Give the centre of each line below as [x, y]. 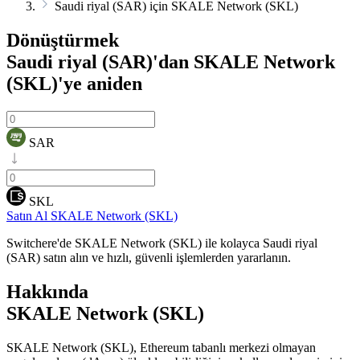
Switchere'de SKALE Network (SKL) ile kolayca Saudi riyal [162, 243]
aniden [112, 83]
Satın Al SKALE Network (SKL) [92, 215]
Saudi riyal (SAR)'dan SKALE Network [171, 61]
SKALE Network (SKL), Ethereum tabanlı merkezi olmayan [161, 347]
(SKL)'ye [44, 83]
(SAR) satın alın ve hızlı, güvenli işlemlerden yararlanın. [149, 257]
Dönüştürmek [63, 40]
